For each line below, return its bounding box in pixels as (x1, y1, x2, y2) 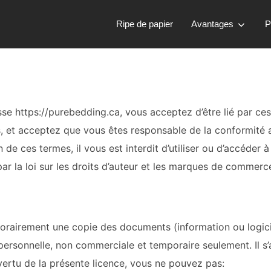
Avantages (191, 19, 234, 30)
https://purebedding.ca (15, 106, 120, 118)
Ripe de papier (116, 19, 174, 30)
